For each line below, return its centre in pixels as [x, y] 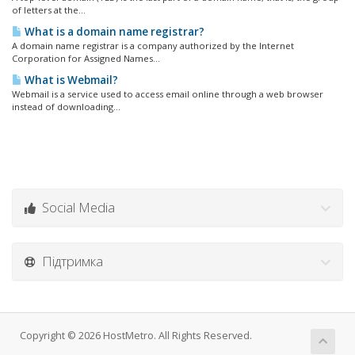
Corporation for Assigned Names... [86, 58]
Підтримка [69, 261]
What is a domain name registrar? [113, 32]
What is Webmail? [70, 80]
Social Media [75, 207]
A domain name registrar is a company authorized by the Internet [153, 46]
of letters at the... [49, 10]
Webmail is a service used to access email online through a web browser [168, 94]
